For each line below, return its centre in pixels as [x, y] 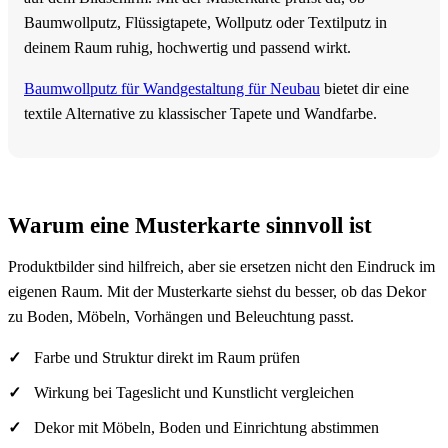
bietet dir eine [364, 89]
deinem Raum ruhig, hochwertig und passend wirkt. [187, 48]
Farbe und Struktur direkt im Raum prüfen [166, 358]
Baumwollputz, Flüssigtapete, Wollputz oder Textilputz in [205, 23]
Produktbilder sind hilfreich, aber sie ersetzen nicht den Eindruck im [221, 267]
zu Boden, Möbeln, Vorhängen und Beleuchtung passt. [181, 317]
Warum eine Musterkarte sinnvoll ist [190, 225]
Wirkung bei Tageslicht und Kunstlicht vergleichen [193, 393]
